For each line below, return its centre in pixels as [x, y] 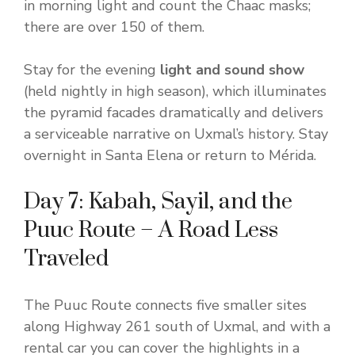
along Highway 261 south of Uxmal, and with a [177, 327]
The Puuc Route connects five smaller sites [165, 305]
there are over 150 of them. [114, 27]
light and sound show [232, 70]
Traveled [66, 259]
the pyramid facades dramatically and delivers [174, 113]
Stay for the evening [92, 70]
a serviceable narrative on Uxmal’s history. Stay [176, 134]
